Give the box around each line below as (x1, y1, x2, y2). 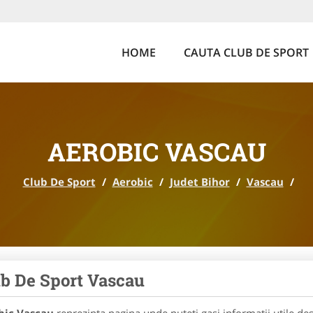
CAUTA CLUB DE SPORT (184, 45, 309, 60)
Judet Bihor (169, 175, 230, 189)
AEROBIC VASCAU (47, 135, 266, 168)
